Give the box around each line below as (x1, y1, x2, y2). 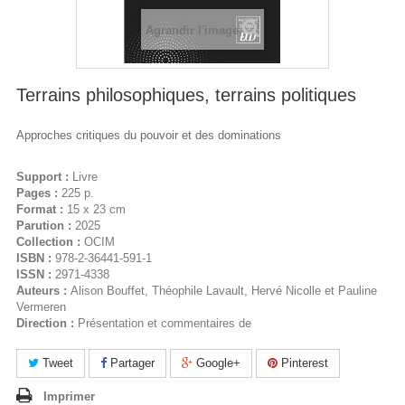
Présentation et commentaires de (78, 316, 251, 330)
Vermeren (16, 300, 66, 314)
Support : (16, 170, 72, 184)
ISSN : (16, 268, 55, 281)
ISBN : (16, 251, 55, 265)
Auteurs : (16, 284, 71, 297)
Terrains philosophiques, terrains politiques (16, 85, 356, 105)
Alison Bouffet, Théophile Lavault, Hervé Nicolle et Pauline (71, 284, 377, 297)
